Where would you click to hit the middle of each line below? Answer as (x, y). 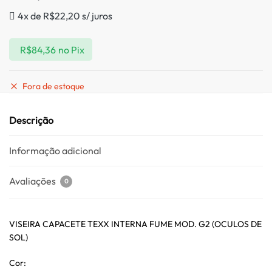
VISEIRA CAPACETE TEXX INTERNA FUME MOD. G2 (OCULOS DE (135, 224)
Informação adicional (55, 151)
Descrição (31, 121)
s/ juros (96, 16)
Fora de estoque (53, 87)
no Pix (71, 49)
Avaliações (33, 181)
